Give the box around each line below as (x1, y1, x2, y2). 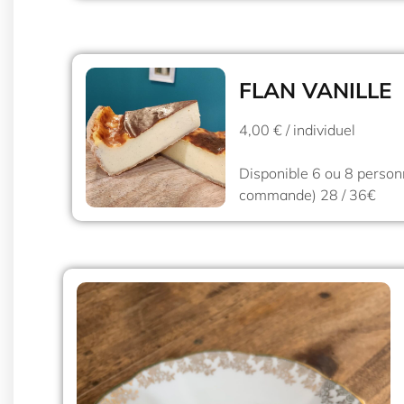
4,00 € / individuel (239, 120, 355, 139)
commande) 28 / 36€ (239, 185, 376, 204)
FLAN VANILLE (239, 76, 391, 104)
